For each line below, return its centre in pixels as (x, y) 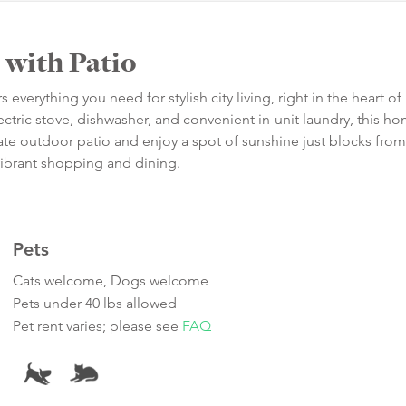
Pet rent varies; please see (97, 326)
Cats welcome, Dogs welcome (111, 281)
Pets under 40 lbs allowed (95, 304)
